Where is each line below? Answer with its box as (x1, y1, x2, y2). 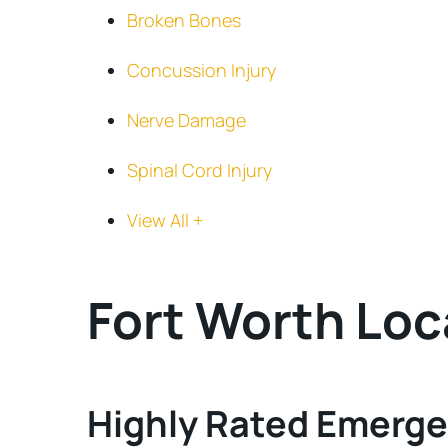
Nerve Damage (127, 108, 246, 132)
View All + (127, 208, 203, 232)
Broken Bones (127, 8, 241, 32)
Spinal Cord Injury (127, 158, 272, 182)
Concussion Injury (127, 58, 276, 82)
